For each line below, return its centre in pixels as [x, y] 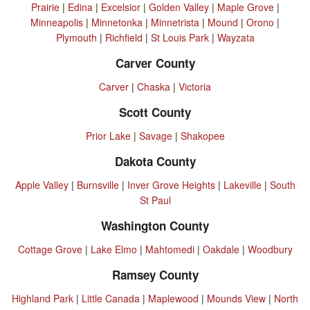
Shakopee [202, 135]
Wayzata [236, 37]
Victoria [195, 86]
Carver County [155, 63]
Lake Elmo [113, 249]
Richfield [124, 37]
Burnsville [98, 184]
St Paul [155, 200]
